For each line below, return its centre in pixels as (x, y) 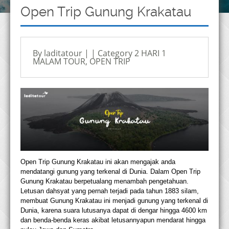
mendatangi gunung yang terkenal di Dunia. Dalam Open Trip (110, 172)
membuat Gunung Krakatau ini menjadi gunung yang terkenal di (114, 201)
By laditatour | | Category (84, 53)
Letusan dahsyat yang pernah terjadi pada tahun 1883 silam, (110, 191)
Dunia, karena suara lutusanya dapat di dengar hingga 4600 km (114, 211)
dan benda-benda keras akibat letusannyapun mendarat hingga (113, 220)
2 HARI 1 (150, 53)
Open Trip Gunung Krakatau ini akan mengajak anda (98, 162)
